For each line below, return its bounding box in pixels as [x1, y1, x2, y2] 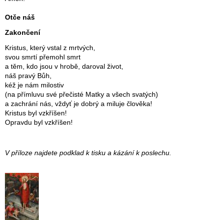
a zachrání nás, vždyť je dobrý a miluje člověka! [5, 100, 152, 108]
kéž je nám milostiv [5, 82, 64, 89]
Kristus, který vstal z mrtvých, [5, 44, 95, 52]
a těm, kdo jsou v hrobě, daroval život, [5, 63, 123, 71]
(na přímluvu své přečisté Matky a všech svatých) [5, 91, 158, 99]
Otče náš [5, 14, 35, 22]
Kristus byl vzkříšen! [5, 110, 67, 117]
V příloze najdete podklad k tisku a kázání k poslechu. [5, 149, 171, 157]
